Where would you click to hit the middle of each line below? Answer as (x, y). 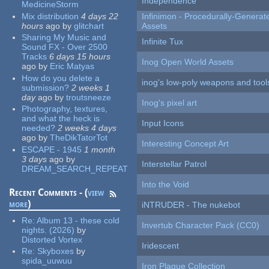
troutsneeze (89, 97)
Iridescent (161, 246)
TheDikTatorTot (79, 138)
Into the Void (166, 185)
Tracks (35, 57)
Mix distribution (50, 16)
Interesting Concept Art (186, 144)
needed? (39, 128)
